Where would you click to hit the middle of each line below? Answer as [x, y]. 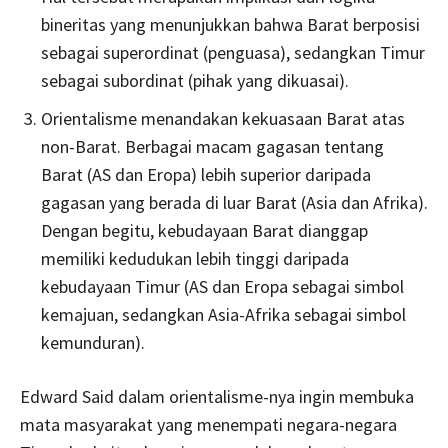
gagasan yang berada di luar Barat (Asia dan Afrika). [234, 203]
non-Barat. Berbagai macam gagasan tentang [212, 147]
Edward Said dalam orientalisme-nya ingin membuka [217, 397]
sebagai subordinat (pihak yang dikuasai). [195, 81]
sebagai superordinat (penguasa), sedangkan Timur [233, 53]
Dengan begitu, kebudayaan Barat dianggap [204, 231]
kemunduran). [93, 343]
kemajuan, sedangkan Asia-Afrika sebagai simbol [223, 315]
